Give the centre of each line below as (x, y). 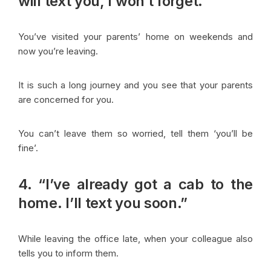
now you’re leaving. (59, 51)
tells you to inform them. (70, 253)
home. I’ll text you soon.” (103, 203)
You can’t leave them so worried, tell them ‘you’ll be (135, 133)
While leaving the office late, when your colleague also (135, 238)
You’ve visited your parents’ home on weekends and (135, 36)
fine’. (29, 148)
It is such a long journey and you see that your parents (135, 85)
